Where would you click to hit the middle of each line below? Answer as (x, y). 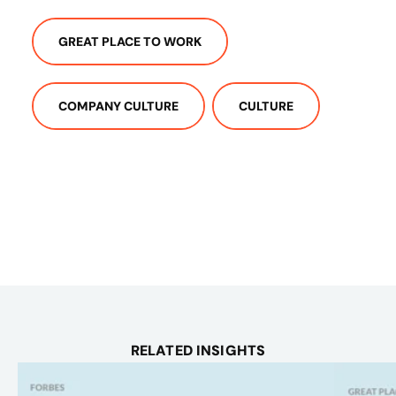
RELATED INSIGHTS (198, 350)
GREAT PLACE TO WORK (130, 41)
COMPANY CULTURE (118, 107)
